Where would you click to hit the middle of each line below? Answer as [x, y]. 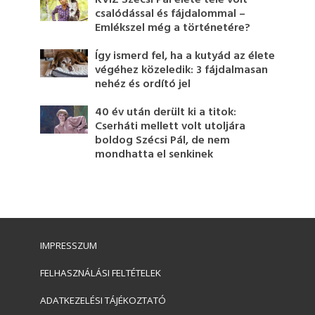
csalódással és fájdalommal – [171, 14]
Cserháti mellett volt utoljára [171, 127]
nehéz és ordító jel [143, 85]
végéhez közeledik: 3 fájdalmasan [182, 71]
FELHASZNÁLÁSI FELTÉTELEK [100, 273]
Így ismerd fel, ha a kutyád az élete [185, 57]
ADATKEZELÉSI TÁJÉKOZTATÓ [103, 301]
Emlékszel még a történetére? [173, 28]
